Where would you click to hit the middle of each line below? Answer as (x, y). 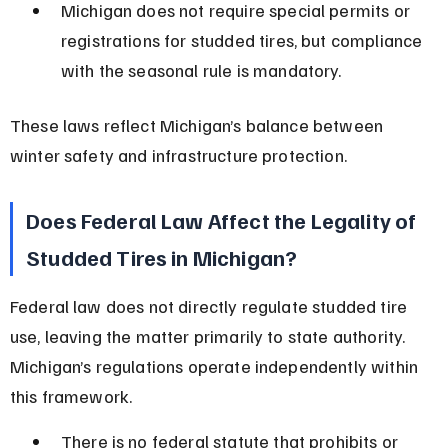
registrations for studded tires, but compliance (243, 39)
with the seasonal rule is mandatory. (201, 69)
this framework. (71, 395)
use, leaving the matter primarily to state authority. (209, 335)
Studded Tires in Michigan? (162, 256)
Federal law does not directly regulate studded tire (210, 305)
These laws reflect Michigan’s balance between (198, 124)
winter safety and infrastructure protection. (178, 154)
